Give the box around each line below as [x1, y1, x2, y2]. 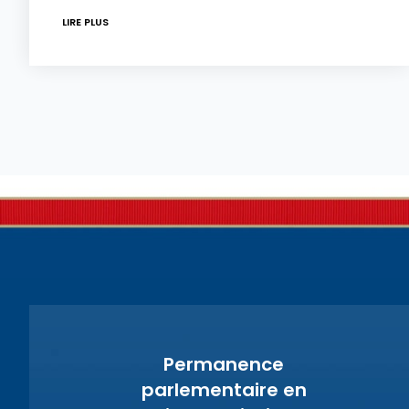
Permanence [163, 351, 284, 378]
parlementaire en [141, 377, 307, 404]
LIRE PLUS [62, 15, 109, 30]
